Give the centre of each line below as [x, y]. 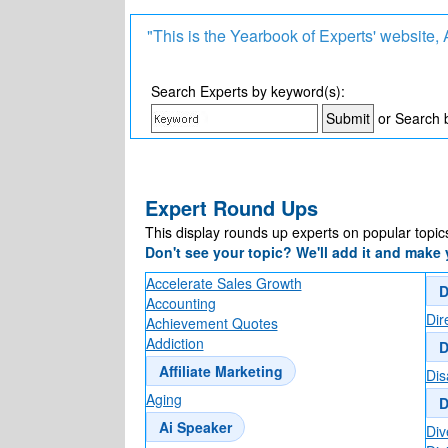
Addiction [174, 343]
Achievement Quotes [211, 323]
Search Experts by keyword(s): [247, 91]
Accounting [180, 303]
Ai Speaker [195, 427]
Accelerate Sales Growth [223, 283]
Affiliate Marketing [220, 371]
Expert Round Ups [231, 208]
